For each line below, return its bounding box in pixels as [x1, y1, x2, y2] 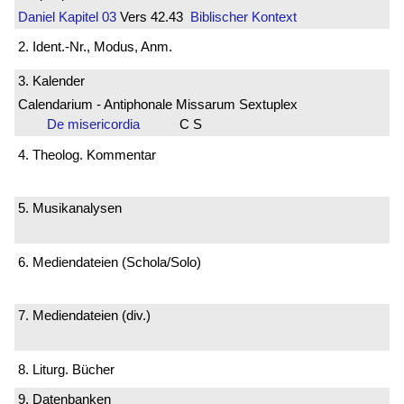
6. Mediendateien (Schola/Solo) [18, 253, 201, 270]
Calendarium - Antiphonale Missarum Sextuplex [18, 96, 298, 112]
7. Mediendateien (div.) [18, 308, 151, 324]
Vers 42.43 [116, 8, 190, 24]
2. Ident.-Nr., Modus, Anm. [18, 39, 172, 55]
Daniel [18, 8, 55, 24]
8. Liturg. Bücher [18, 361, 115, 377]
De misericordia [47, 116, 151, 133]
